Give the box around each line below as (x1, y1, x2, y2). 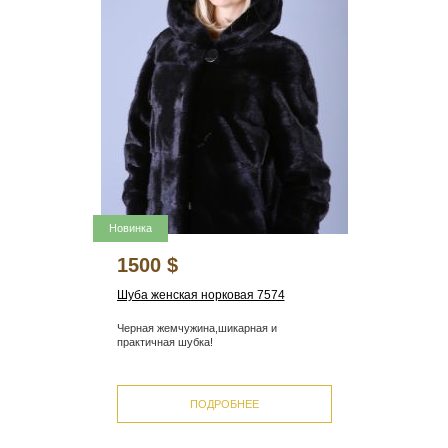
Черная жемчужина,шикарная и (116, 321, 277, 334)
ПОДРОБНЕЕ (189, 398, 259, 411)
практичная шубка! (116, 335, 213, 348)
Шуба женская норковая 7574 (116, 287, 285, 302)
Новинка (108, 221, 152, 234)
